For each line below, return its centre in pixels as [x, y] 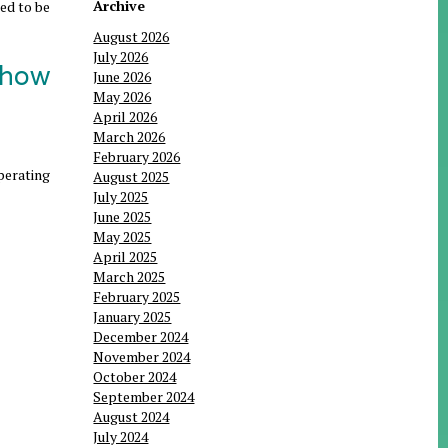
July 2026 [121, 57]
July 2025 [121, 197]
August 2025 [131, 177]
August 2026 [131, 37]
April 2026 [125, 117]
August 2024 [131, 417]
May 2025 [122, 237]
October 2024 [135, 377]
